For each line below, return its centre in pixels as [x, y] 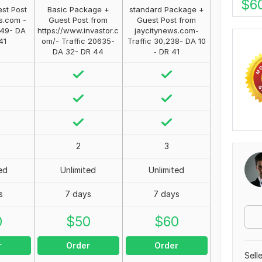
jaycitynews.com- [166, 30]
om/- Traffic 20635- [78, 41]
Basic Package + [78, 9]
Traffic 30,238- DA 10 [166, 41]
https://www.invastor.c [78, 30]
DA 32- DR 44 [78, 51]
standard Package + [166, 9]
